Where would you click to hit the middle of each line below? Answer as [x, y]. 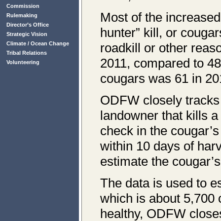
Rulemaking [22, 15]
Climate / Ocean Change [38, 43]
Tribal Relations [27, 53]
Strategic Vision [27, 34]
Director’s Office [28, 25]
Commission [23, 6]
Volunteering [23, 62]
